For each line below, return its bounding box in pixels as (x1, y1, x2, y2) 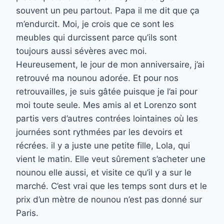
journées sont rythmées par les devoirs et (16, 127, 182, 137)
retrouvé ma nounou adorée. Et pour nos (16, 73, 178, 83)
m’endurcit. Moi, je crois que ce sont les (16, 19, 174, 29)
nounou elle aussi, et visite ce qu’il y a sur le (16, 167, 191, 178)
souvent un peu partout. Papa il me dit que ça (16, 5, 199, 16)
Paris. (16, 208, 38, 218)
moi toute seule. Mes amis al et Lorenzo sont (16, 100, 196, 110)
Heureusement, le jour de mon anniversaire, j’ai (16, 59, 204, 70)
